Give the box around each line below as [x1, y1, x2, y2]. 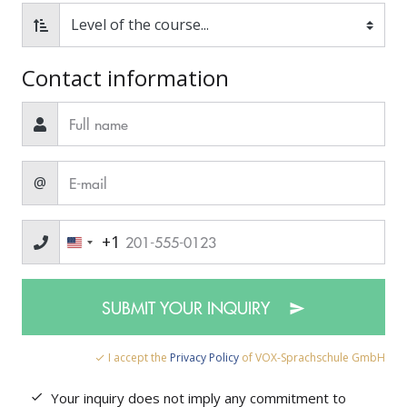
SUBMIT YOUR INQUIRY [102, 295, 274, 319]
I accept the [105, 350, 170, 365]
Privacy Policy [170, 350, 239, 365]
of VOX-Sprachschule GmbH [239, 350, 385, 365]
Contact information [22, 63, 229, 93]
